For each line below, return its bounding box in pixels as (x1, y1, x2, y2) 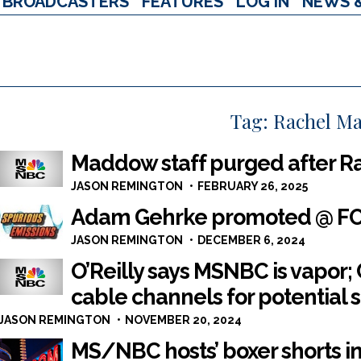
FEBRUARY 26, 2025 (197, 180, 308, 193)
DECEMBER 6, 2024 (197, 234, 305, 247)
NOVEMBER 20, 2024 (124, 313, 242, 326)
